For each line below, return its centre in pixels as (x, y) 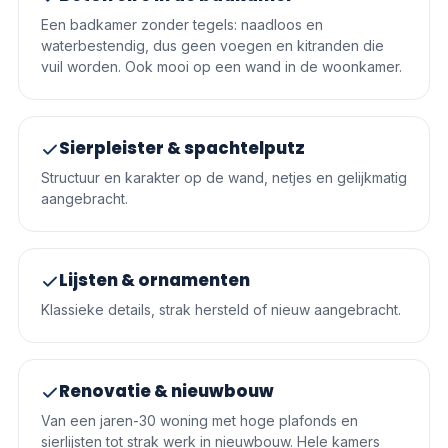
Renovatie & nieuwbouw (166, 391)
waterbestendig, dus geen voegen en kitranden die (212, 45)
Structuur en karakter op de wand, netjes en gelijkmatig (224, 177)
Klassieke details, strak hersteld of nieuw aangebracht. (221, 309)
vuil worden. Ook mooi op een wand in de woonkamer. (221, 66)
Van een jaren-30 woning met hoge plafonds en (199, 420)
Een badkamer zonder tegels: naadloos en (182, 24)
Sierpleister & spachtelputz (182, 148)
